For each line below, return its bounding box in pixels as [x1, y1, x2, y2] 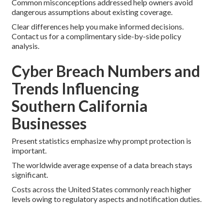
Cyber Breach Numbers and [12, 61, 200, 80]
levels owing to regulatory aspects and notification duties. [12, 194, 201, 203]
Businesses [12, 113, 87, 133]
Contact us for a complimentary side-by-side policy [12, 31, 181, 41]
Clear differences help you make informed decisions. [12, 21, 184, 31]
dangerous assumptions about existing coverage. [12, 7, 172, 16]
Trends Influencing [12, 78, 139, 98]
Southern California [12, 96, 148, 115]
